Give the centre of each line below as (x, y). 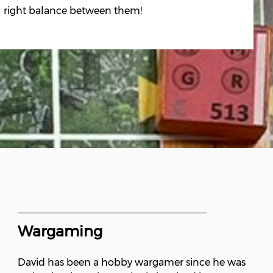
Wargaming (60, 232)
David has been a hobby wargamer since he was (132, 263)
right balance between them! (73, 10)
